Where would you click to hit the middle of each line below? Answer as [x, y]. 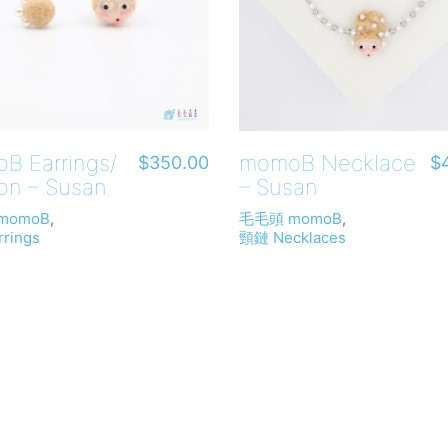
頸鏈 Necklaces [292, 237]
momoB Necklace [327, 162]
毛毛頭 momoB [290, 218]
